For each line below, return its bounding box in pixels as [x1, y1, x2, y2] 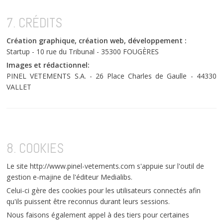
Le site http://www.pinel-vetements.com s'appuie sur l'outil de [6, 161, 205, 171]
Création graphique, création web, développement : [6, 35, 187, 45]
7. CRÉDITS [6, 14, 63, 31]
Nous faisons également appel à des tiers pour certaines [6, 210, 190, 220]
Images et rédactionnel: [6, 60, 90, 70]
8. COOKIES [6, 139, 64, 157]
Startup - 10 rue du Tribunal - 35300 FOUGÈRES [6, 46, 159, 56]
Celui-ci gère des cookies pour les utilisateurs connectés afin [6, 185, 201, 195]
